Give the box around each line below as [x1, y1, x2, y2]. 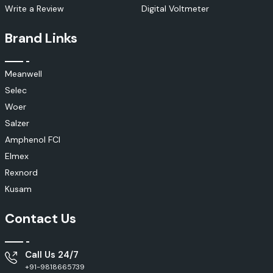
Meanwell [5, 68, 42, 80]
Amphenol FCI [5, 134, 60, 146]
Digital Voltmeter [141, 3, 209, 15]
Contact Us [5, 210, 76, 228]
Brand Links [5, 29, 77, 48]
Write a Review [5, 3, 64, 15]
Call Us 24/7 [25, 249, 79, 261]
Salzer [5, 118, 29, 129]
